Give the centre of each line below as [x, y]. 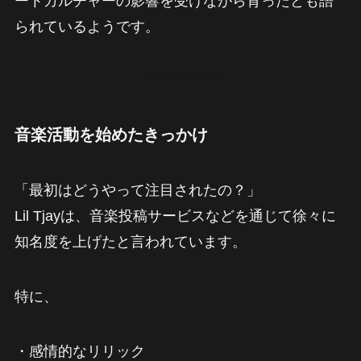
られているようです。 [87, 26]
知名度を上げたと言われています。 [130, 242]
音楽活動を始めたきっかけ [111, 134]
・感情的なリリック [79, 351]
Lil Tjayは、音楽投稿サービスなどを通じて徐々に [175, 216]
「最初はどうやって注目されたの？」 [137, 191]
